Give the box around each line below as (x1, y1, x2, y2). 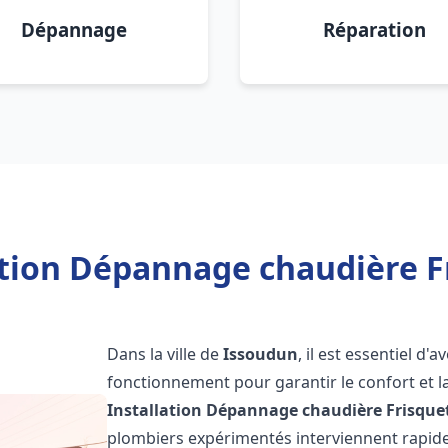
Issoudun (223, 343, 299, 365)
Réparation (322, 17, 426, 42)
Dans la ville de (107, 343, 224, 365)
